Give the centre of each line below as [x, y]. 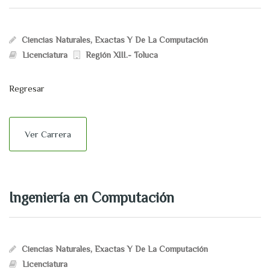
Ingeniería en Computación [92, 197]
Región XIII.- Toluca [122, 55]
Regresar [27, 88]
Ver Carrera [48, 134]
